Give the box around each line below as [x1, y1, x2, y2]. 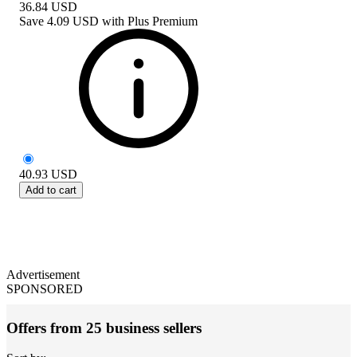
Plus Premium [127, 14, 198, 28]
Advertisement [6, 267, 80, 281]
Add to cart [25, 183, 76, 196]
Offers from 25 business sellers [6, 319, 202, 336]
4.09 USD [47, 14, 99, 28]
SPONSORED [6, 281, 83, 296]
